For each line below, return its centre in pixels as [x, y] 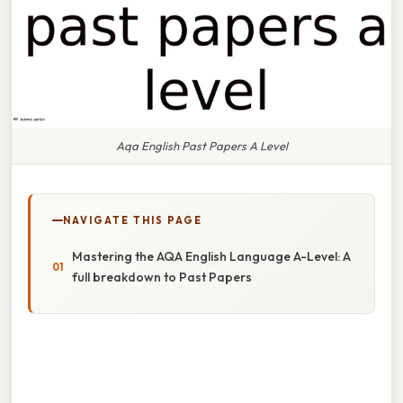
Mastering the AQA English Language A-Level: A [211, 256]
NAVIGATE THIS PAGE [133, 220]
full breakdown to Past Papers [162, 277]
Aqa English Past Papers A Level [201, 145]
